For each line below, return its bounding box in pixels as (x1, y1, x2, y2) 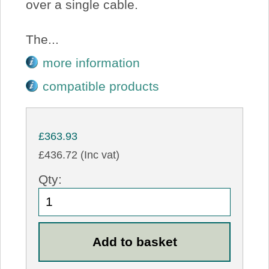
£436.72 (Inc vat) (38, 149, 120, 162)
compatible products (43, 79, 160, 94)
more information (43, 56, 141, 70)
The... (25, 32, 59, 46)
